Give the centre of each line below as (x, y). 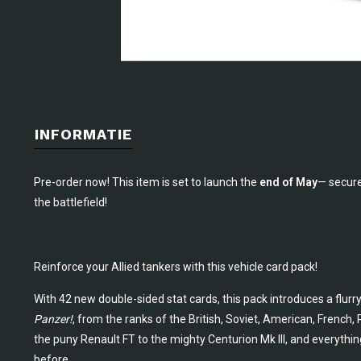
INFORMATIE (83, 134)
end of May (288, 182)
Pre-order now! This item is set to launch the (147, 182)
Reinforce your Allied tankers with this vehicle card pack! (176, 266)
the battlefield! (71, 202)
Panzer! (53, 319)
